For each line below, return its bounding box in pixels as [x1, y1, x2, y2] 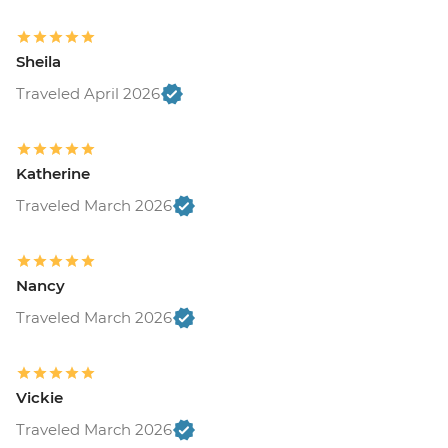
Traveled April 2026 [16, 83, 160, 103]
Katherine [16, 163, 90, 183]
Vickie [16, 387, 63, 407]
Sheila [16, 51, 61, 71]
